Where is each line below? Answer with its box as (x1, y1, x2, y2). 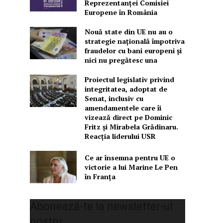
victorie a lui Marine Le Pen (84, 162, 178, 172)
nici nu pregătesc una (84, 55, 157, 65)
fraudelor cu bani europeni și (84, 46, 182, 56)
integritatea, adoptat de (84, 84, 167, 94)
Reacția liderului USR (84, 131, 156, 141)
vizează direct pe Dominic (84, 112, 172, 122)
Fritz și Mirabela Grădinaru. (84, 122, 178, 132)
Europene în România (84, 7, 157, 17)
